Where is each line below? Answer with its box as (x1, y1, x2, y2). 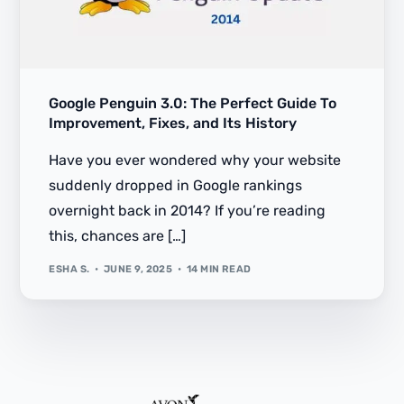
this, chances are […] (49, 227, 187, 245)
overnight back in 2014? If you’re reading (49, 202, 326, 220)
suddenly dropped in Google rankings (49, 177, 303, 195)
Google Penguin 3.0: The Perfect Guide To (49, 95, 337, 113)
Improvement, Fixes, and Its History (49, 115, 298, 133)
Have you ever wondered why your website (49, 151, 342, 170)
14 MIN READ (186, 262, 252, 275)
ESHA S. (49, 262, 90, 275)
